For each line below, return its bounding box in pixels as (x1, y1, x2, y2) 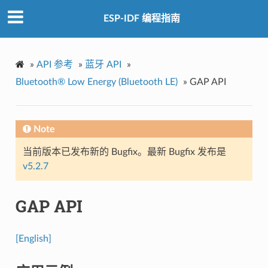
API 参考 (36, 59, 73, 69)
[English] (15, 233, 51, 243)
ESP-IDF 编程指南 (103, 14, 180, 24)
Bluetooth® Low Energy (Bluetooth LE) (15, 77, 178, 87)
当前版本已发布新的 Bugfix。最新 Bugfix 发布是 (22, 147, 226, 157)
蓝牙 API (84, 59, 121, 69)
